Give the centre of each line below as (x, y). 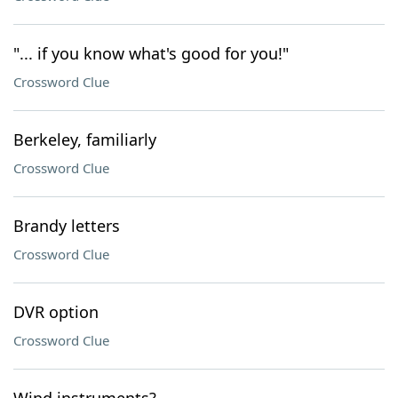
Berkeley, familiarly (85, 139)
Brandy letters (67, 226)
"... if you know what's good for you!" (151, 53)
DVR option (56, 312)
